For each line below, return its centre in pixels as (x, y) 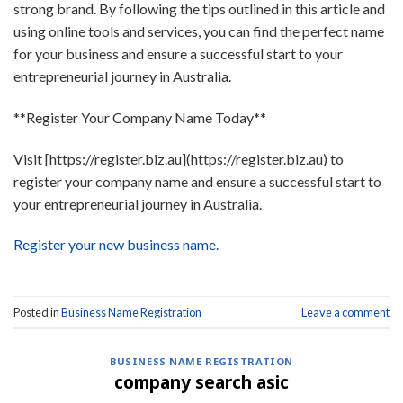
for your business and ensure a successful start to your (178, 54)
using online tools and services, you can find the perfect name (199, 31)
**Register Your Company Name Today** (140, 117)
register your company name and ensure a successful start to (197, 181)
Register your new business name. (116, 245)
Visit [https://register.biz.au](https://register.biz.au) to (179, 158)
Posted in (37, 312)
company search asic (201, 381)
